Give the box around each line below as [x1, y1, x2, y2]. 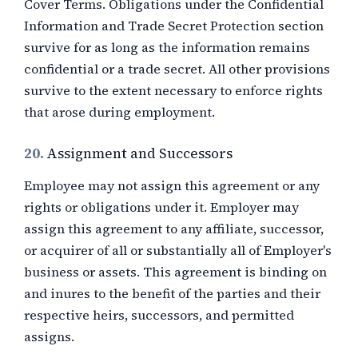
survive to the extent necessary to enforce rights [24, 82, 323, 99]
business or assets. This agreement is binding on [24, 263, 327, 280]
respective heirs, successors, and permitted [24, 306, 294, 324]
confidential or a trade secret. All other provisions [24, 60, 330, 78]
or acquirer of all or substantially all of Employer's [24, 241, 332, 259]
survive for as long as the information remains [24, 38, 310, 56]
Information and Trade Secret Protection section [24, 17, 324, 34]
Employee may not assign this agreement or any [24, 177, 320, 194]
